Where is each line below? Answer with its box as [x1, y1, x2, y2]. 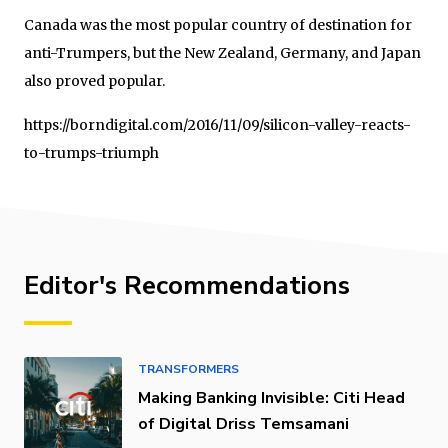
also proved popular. [24, 71, 165, 90]
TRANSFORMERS [138, 360, 239, 377]
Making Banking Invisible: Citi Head [138, 386, 405, 409]
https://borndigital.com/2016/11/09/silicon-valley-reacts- [24, 115, 411, 134]
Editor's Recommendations [24, 267, 350, 303]
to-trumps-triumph [24, 143, 159, 162]
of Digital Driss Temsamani [138, 412, 349, 435]
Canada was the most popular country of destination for [24, 15, 412, 34]
